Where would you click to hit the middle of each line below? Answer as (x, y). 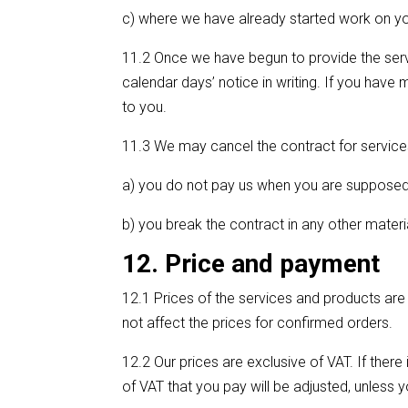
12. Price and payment (251, 263)
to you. (145, 107)
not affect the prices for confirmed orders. (258, 322)
